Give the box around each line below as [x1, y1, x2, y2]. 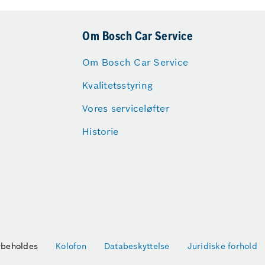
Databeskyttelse [104, 241, 170, 251]
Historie [82, 125, 118, 137]
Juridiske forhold [187, 241, 257, 251]
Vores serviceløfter [82, 102, 169, 114]
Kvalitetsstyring [82, 79, 153, 91]
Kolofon [56, 241, 86, 251]
